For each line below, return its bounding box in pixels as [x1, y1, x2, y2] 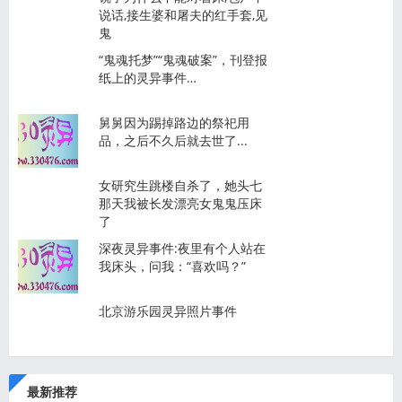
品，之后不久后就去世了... [99, 132, 248, 149]
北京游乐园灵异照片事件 [99, 302, 237, 319]
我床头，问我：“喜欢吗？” [99, 258, 246, 275]
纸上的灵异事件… [99, 69, 197, 86]
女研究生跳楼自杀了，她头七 [99, 177, 262, 194]
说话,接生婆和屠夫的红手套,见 [99, 6, 267, 23]
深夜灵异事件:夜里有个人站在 [99, 240, 266, 257]
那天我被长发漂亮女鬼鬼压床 [99, 195, 262, 212]
